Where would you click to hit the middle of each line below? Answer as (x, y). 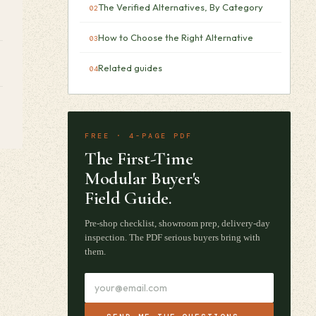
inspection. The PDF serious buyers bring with (172, 237)
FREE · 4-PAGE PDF (139, 136)
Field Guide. (128, 198)
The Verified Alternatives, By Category (181, 7)
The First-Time (139, 158)
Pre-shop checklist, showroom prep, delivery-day (177, 223)
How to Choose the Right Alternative (176, 37)
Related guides (130, 68)
